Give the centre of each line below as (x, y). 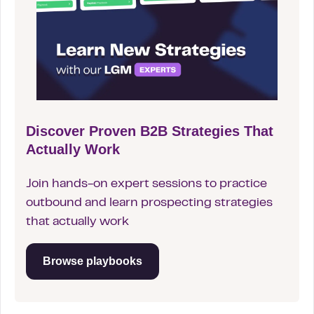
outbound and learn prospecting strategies (149, 203)
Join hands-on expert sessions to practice (146, 184)
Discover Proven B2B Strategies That (150, 131)
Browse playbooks (93, 261)
